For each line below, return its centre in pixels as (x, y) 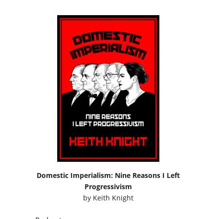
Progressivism (109, 186)
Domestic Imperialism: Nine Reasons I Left (109, 175)
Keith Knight (113, 197)
